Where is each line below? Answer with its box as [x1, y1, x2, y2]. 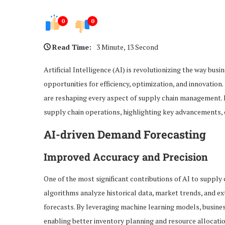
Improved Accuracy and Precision [44, 150, 208, 163]
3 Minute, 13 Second [96, 42, 158, 52]
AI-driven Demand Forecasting [44, 127, 206, 142]
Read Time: [52, 42, 91, 52]
